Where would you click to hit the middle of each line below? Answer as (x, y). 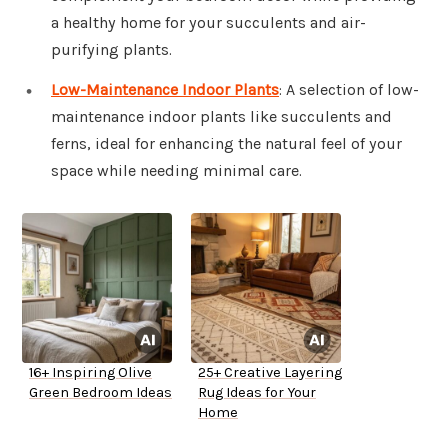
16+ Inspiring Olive (90, 373)
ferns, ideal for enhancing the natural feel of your (226, 144)
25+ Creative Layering (270, 373)
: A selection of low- (349, 90)
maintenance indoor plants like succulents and (221, 117)
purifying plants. (111, 50)
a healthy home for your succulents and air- (208, 23)
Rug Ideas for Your (257, 393)
